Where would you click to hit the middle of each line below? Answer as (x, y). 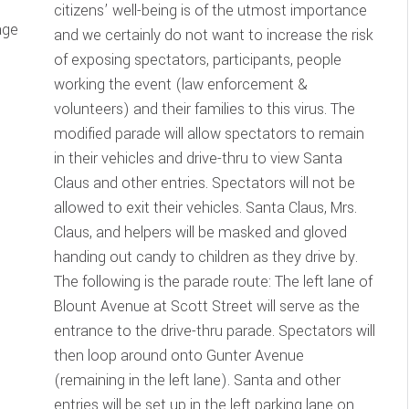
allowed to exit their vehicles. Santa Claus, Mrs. (205, 208)
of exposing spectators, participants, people (197, 60)
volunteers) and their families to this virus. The (204, 109)
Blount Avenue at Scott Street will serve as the (206, 306)
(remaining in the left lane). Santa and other (197, 380)
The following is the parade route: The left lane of (213, 282)
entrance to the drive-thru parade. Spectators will (214, 331)
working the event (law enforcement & (180, 84)
